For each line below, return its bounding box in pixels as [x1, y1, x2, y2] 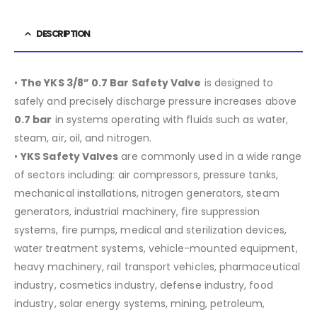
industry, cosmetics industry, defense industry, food [14, 278, 273, 293]
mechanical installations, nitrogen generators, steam [14, 186, 279, 201]
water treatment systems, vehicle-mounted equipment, [14, 241, 298, 256]
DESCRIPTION [36, 27, 90, 41]
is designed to [201, 76, 274, 91]
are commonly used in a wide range [118, 149, 301, 164]
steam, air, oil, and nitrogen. [14, 131, 152, 146]
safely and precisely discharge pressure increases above [14, 94, 296, 109]
